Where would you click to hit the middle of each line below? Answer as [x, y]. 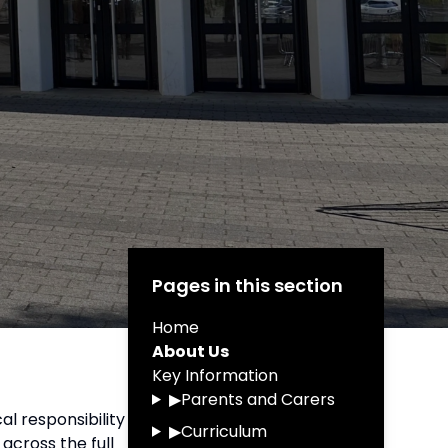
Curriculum [223, 431]
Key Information [215, 375]
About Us [190, 351]
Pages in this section [247, 285]
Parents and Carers [257, 399]
